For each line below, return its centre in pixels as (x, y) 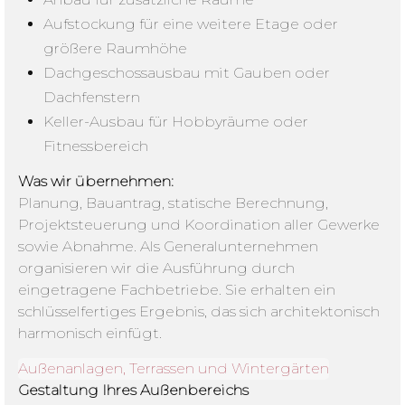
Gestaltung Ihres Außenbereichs (133, 390)
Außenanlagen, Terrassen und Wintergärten (174, 368)
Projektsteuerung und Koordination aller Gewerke (199, 225)
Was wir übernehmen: (96, 182)
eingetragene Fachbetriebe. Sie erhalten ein (177, 290)
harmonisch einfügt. (90, 334)
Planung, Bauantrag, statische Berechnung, (173, 203)
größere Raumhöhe (116, 49)
